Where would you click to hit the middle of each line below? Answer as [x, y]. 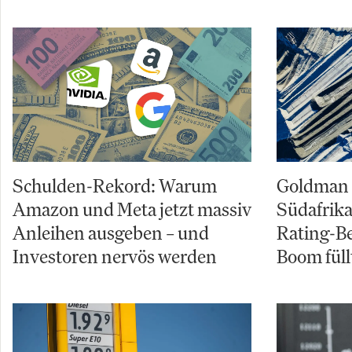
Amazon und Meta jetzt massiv [132, 209]
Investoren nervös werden [115, 257]
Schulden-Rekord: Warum [115, 186]
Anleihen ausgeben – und [111, 233]
